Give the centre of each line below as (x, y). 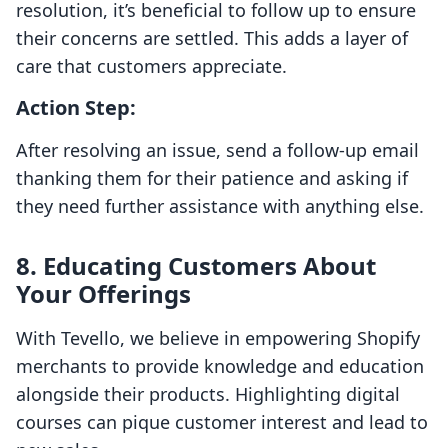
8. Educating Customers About (196, 266)
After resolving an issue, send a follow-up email (217, 150)
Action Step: (76, 108)
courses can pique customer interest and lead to (222, 422)
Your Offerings (103, 294)
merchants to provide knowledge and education (220, 366)
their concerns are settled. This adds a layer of (212, 38)
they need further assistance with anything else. (220, 206)
